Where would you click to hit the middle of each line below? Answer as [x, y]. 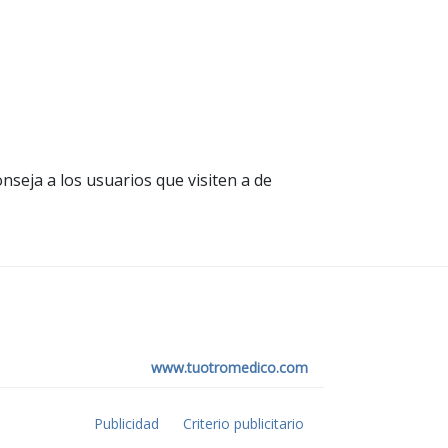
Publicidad [126, 423]
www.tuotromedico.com [230, 367]
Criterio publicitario [243, 423]
